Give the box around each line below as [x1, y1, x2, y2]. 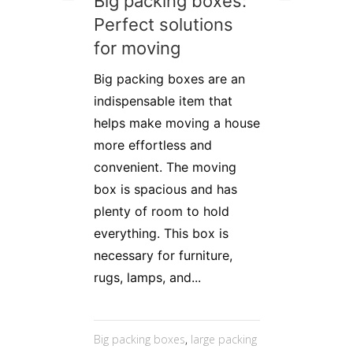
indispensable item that [94, 92, 232, 109]
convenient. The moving [94, 158, 236, 175]
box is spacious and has [94, 180, 237, 197]
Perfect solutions [94, 13, 233, 35]
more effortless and [94, 136, 212, 153]
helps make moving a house [94, 114, 260, 131]
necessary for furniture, [94, 247, 232, 263]
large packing [191, 331, 257, 347]
